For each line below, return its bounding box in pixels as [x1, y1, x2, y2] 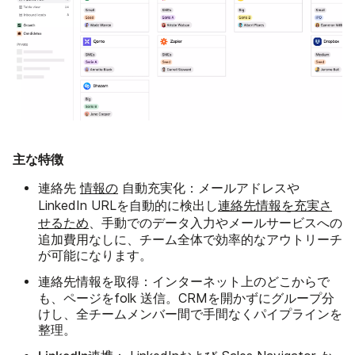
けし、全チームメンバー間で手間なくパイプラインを [38, 306, 342, 322]
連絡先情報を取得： [38, 273, 152, 289]
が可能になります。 [38, 247, 152, 263]
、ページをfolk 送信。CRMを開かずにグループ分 [51, 290, 334, 306]
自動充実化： [122, 179, 198, 196]
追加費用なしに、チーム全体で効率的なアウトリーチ [38, 231, 342, 247]
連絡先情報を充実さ [218, 197, 332, 213]
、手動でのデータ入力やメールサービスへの [89, 215, 342, 231]
